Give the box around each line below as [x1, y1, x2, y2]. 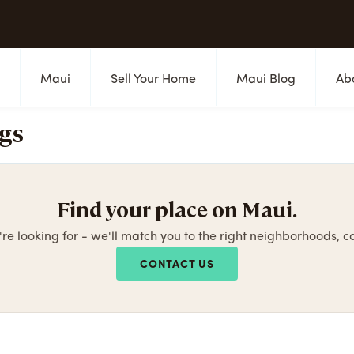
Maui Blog [236, 73, 296, 86]
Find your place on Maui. [57, 194, 297, 222]
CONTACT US [140, 258, 214, 270]
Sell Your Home [111, 73, 197, 86]
